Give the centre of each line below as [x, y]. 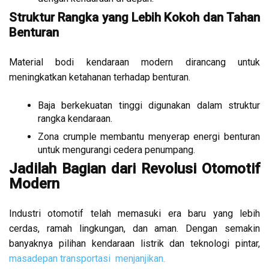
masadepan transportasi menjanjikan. [87, 259]
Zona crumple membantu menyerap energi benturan [149, 137]
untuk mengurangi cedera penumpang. [116, 150]
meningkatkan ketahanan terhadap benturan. [100, 77]
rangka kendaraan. [75, 119]
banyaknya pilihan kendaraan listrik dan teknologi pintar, [134, 244]
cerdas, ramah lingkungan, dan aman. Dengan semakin [134, 229]
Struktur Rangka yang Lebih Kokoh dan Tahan [134, 18]
